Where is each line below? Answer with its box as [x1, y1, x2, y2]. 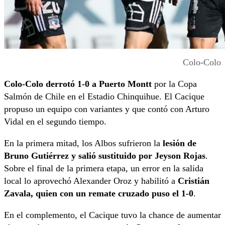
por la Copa [152, 78, 197, 89]
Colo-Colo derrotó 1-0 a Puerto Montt [4, 78, 152, 89]
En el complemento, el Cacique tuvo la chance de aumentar [4, 209, 221, 220]
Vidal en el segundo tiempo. [4, 116, 106, 127]
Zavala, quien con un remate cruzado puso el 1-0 [4, 188, 193, 198]
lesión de [163, 138, 196, 148]
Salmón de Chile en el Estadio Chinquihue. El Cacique [4, 91, 204, 101]
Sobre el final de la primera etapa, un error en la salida [4, 163, 203, 173]
